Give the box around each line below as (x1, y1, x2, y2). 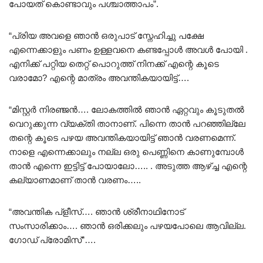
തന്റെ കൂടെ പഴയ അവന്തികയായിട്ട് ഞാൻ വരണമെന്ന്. (9, 133, 236, 143)
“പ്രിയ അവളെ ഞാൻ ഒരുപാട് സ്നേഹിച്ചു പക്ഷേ (9, 31, 204, 41)
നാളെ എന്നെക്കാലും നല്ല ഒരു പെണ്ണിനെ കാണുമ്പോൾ (9, 147, 244, 157)
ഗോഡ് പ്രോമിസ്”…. (9, 235, 96, 245)
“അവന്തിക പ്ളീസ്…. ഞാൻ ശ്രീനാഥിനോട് (9, 207, 184, 217)
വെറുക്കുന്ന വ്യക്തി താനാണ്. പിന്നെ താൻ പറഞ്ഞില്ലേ (9, 119, 245, 129)
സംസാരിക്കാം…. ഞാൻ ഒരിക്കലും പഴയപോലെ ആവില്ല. (9, 221, 246, 231)
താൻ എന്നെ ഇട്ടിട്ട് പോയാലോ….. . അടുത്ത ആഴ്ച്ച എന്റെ (9, 161, 247, 171)
